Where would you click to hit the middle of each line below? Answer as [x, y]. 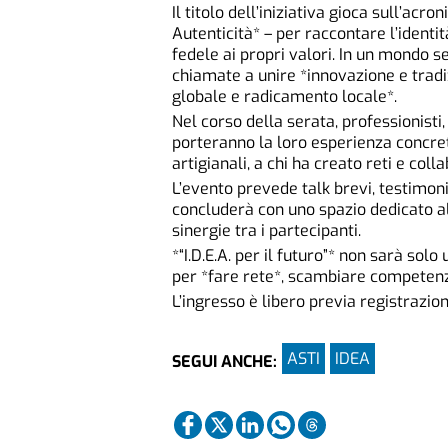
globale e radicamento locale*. [284, 97]
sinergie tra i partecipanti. [266, 231]
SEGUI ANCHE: [224, 361]
